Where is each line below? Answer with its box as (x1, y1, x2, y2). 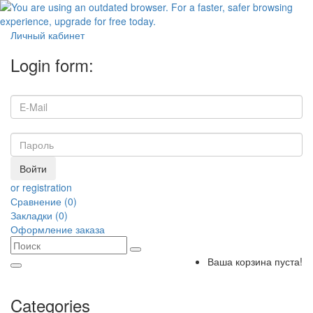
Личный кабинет (10, 28, 85, 42)
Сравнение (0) (10, 194, 77, 208)
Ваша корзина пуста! (208, 254, 303, 268)
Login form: (10, 52, 94, 77)
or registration (10, 180, 72, 194)
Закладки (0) (10, 208, 68, 222)
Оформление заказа (10, 222, 105, 236)
